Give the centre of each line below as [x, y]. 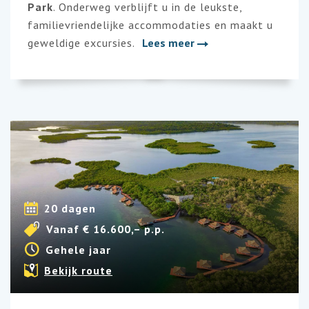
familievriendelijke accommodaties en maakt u [150, 25]
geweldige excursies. [81, 43]
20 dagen [70, 208]
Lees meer [170, 43]
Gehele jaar [78, 249]
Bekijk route [78, 270]
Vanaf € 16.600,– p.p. [106, 229]
